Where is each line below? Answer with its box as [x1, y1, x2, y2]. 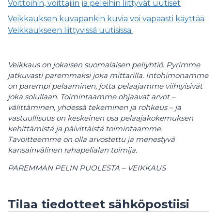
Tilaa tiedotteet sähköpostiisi [8, 197, 189, 211]
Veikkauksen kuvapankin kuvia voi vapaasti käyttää [8, 14, 204, 23]
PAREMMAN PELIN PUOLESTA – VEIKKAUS [8, 163, 166, 172]
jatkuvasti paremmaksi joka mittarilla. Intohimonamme [8, 71, 208, 80]
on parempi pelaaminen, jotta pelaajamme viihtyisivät [8, 81, 202, 91]
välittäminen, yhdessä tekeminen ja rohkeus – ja [8, 103, 181, 112]
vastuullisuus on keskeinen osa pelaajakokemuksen [8, 113, 193, 123]
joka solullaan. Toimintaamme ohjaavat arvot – [8, 92, 175, 101]
